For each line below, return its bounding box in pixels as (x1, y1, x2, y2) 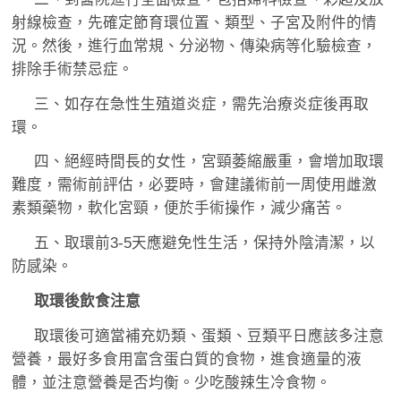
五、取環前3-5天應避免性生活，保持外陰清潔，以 (34, 235, 376, 252)
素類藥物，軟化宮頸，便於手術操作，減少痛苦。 (11, 200, 346, 218)
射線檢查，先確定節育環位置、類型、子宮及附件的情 (11, 13, 377, 31)
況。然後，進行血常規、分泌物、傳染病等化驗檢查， (11, 37, 377, 55)
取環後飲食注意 (34, 292, 141, 310)
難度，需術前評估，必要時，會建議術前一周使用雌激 (11, 176, 377, 194)
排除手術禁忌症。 (11, 60, 133, 78)
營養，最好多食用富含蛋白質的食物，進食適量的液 (11, 350, 362, 368)
